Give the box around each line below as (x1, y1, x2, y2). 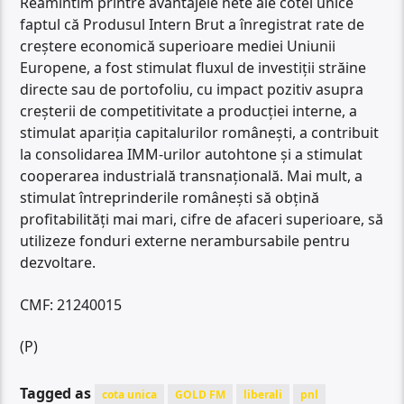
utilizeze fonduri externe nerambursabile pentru (20, 231, 351, 252)
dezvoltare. (20, 252, 96, 273)
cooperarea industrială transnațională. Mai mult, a (20, 166, 363, 187)
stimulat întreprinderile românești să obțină (20, 188, 320, 208)
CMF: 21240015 (20, 294, 123, 315)
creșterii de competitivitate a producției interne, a (20, 101, 358, 122)
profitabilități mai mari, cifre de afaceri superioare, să (20, 209, 384, 230)
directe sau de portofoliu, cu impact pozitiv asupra (20, 79, 364, 100)
